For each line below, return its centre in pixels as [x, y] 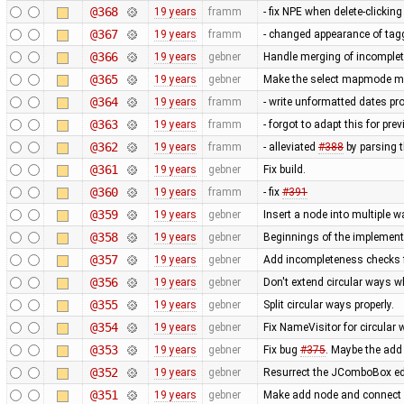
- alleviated [290, 147]
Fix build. [284, 169]
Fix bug [281, 349]
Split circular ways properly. [328, 304]
